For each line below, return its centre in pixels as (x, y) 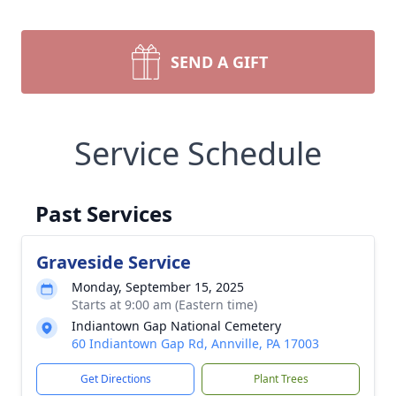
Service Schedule (198, 153)
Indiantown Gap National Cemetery (176, 326)
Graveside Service (114, 262)
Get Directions (115, 379)
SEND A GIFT (219, 62)
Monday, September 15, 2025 (158, 287)
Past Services (104, 213)
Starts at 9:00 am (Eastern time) (164, 305)
